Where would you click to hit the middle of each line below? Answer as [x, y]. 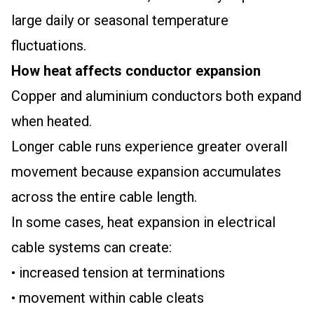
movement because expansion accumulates [146, 172]
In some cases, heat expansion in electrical [143, 222]
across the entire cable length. [104, 197]
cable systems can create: [91, 247]
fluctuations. [49, 46]
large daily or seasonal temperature [120, 20]
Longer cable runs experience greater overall [149, 146]
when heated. [52, 121]
